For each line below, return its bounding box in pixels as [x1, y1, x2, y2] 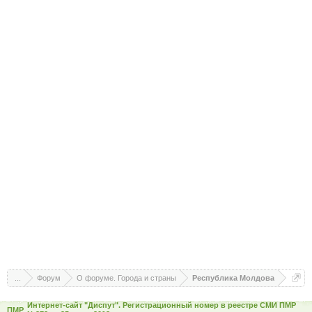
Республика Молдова [192, 273, 274, 282]
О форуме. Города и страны [77, 273, 176, 282]
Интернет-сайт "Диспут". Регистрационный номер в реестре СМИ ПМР [27, 300, 296, 309]
